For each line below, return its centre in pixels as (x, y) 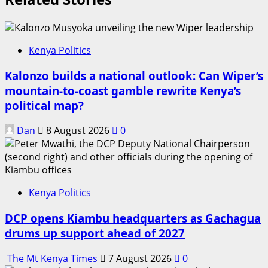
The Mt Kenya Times (52, 258)
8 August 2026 (78, 131)
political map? (44, 105)
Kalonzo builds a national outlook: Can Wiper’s (134, 75)
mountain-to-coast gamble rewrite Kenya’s (123, 90)
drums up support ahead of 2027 (95, 233)
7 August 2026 (140, 258)
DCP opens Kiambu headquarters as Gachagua (133, 218)
